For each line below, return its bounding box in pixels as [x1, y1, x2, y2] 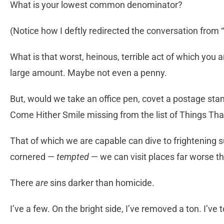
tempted [56, 151, 89, 162]
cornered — [10, 151, 56, 162]
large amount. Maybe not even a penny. [10, 67, 167, 78]
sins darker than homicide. [48, 177, 154, 188]
